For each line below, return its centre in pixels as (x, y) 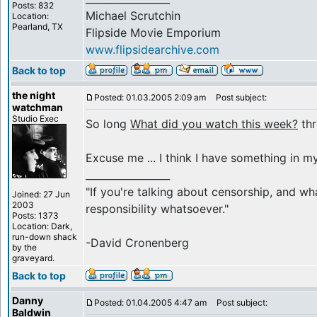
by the (24, 247)
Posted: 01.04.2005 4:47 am (150, 302)
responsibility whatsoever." (157, 209)
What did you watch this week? (214, 124)
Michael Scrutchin (133, 16)
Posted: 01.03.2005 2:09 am (150, 97)
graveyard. (33, 258)
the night (34, 95)
